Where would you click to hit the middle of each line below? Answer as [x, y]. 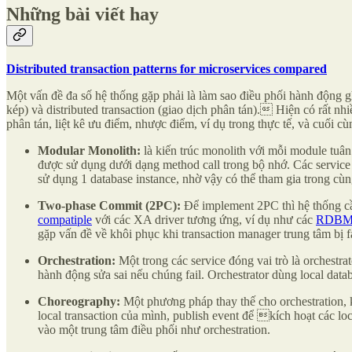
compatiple [65, 219]
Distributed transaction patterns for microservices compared [167, 68]
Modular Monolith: [91, 150]
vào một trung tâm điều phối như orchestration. [154, 329]
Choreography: [81, 301]
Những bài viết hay [82, 14]
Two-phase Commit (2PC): [109, 205]
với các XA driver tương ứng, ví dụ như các [204, 219]
